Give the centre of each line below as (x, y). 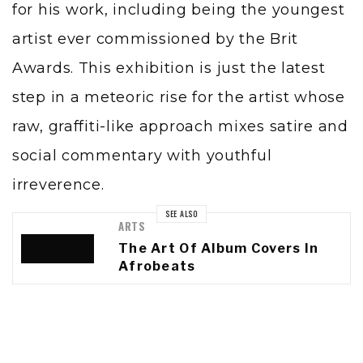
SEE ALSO (181, 214)
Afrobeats (157, 267)
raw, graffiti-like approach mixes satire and (180, 127)
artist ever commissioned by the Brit (156, 39)
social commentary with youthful (142, 156)
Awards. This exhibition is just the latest (169, 68)
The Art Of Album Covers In (219, 249)
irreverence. (58, 185)
